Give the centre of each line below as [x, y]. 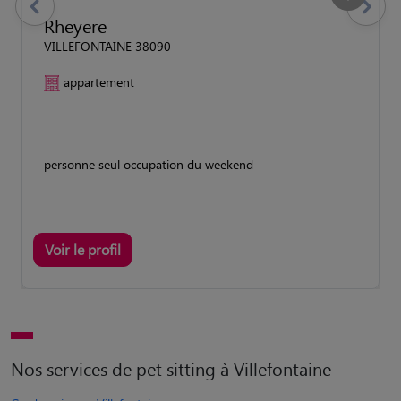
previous [39, 14]
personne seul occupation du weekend [149, 164]
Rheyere [75, 25]
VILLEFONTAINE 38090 [107, 46]
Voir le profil [83, 249]
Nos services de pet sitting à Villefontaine [171, 368]
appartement [99, 81]
